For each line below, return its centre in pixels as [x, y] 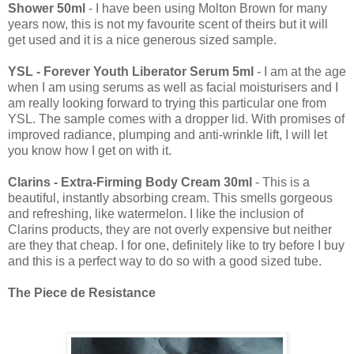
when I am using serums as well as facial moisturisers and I [173, 88]
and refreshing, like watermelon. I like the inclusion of [156, 214]
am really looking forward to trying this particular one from [167, 104]
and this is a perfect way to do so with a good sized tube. [165, 262]
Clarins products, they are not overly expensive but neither [170, 230]
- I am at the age [301, 72]
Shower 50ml [48, 9]
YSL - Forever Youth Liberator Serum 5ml [132, 72]
